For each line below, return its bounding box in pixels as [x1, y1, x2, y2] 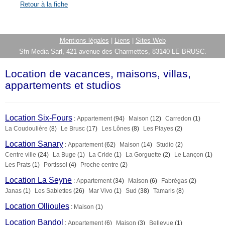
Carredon [165, 115, 191, 122]
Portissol [44, 161, 67, 168]
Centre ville [5, 151, 36, 158]
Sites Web [135, 37, 166, 44]
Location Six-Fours [5, 114, 72, 122]
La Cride [89, 151, 113, 158]
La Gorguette [126, 151, 161, 158]
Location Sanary [5, 140, 63, 148]
